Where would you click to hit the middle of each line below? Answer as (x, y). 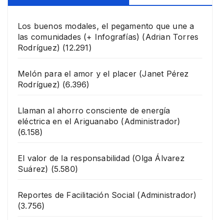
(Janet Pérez (164, 73)
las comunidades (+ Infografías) (79, 37)
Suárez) (33, 169)
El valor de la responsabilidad (74, 158)
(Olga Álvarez (158, 158)
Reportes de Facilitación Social (76, 195)
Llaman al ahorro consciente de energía (94, 110)
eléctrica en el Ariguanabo (68, 121)
